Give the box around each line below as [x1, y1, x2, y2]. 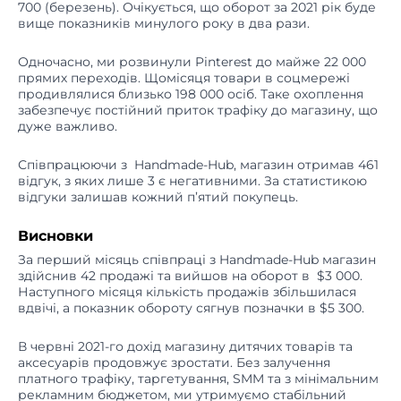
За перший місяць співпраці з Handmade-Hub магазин [18, 252, 376, 269]
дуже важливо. [18, 118, 121, 135]
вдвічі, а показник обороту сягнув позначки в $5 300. [18, 300, 364, 317]
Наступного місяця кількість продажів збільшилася [18, 284, 356, 301]
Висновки [18, 227, 93, 245]
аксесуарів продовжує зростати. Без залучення [18, 354, 330, 371]
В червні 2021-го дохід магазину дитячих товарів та [18, 338, 353, 355]
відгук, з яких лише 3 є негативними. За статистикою [18, 173, 367, 190]
